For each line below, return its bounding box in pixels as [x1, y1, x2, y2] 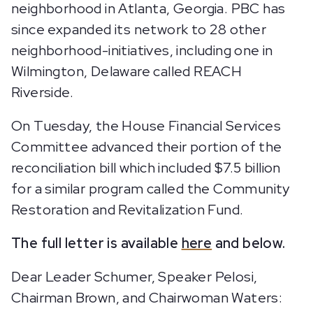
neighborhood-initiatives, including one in [11, 41, 273, 59]
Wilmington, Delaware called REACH [11, 62, 242, 80]
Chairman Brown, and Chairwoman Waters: [11, 289, 283, 307]
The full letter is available [11, 234, 182, 252]
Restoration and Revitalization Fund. [11, 201, 244, 219]
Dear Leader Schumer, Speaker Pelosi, [11, 268, 258, 286]
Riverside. [11, 83, 74, 101]
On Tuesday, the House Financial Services [11, 117, 281, 135]
